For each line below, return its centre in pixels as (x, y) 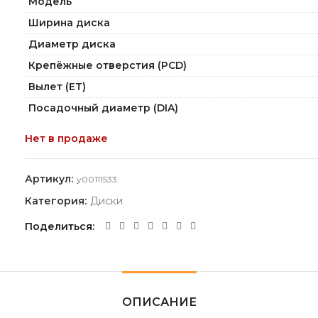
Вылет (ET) (57, 87)
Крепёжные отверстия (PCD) (108, 65)
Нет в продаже (67, 138)
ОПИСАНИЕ (159, 302)
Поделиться (59, 226)
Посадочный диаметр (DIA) (104, 108)
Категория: (57, 201)
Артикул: (51, 179)
